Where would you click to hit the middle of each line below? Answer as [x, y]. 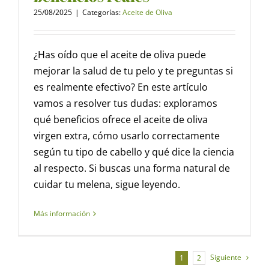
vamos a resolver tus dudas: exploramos [125, 104]
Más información [62, 214]
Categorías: [102, 13]
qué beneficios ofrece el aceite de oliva [121, 120]
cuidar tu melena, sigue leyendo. [107, 185]
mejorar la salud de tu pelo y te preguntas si [133, 71]
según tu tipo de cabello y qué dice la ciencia [134, 152]
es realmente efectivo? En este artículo [121, 87]
